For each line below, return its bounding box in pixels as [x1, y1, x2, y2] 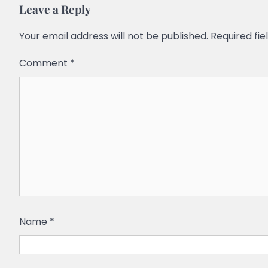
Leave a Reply [19, 1, 91, 17]
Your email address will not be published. [19, 29, 208, 44]
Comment [19, 56, 70, 71]
